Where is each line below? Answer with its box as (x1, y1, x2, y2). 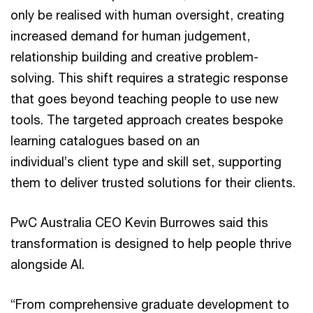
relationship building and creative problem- (10, 48, 259, 64)
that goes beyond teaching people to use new (10, 90, 279, 106)
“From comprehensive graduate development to (10, 296, 289, 312)
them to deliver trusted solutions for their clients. (10, 174, 299, 190)
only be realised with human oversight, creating (10, 6, 284, 22)
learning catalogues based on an (10, 132, 200, 148)
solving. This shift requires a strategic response (10, 69, 288, 85)
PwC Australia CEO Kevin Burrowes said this (10, 214, 268, 230)
